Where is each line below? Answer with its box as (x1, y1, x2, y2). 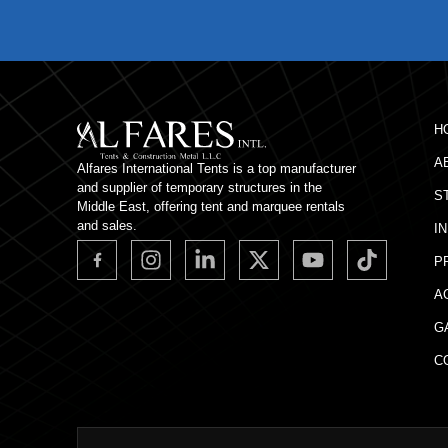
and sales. (77, 218, 137, 233)
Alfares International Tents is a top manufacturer (77, 161, 356, 176)
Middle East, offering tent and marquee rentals (77, 199, 345, 214)
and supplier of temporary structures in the (77, 180, 322, 195)
